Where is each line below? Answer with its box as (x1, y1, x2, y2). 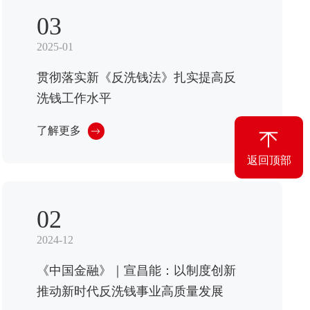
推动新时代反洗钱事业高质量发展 (36, 284, 224, 298)
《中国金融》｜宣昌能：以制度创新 (36, 263, 236, 277)
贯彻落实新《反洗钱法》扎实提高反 (36, 71, 236, 85)
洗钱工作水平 (36, 91, 111, 106)
